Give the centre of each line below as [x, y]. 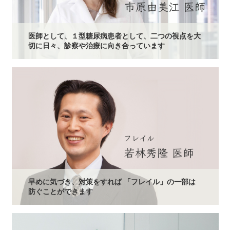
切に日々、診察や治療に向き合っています [96, 45]
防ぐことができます [60, 192]
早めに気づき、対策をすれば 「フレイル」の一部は [112, 182]
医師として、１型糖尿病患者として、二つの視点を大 [114, 36]
